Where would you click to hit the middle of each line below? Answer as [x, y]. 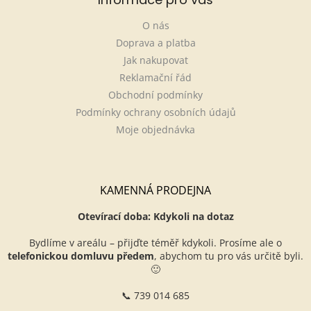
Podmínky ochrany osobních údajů [155, 112]
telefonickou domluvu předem [81, 256]
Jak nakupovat [155, 60]
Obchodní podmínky [155, 95]
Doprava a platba [155, 43]
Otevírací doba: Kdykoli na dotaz [155, 217]
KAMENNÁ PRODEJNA [155, 191]
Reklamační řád [155, 78]
